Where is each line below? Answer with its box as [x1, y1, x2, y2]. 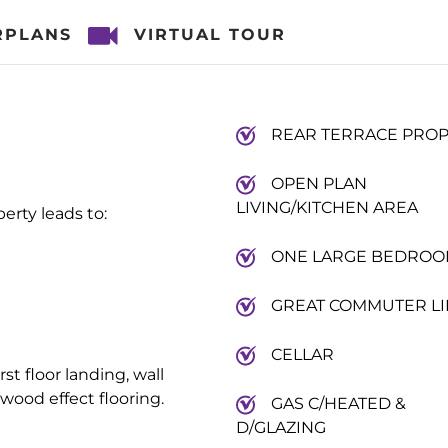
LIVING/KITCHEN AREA [235, 198, 418, 217]
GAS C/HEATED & [270, 394, 406, 413]
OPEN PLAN [270, 174, 367, 193]
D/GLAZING [235, 418, 326, 437]
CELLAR [270, 345, 334, 364]
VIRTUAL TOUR [134, 25, 286, 44]
